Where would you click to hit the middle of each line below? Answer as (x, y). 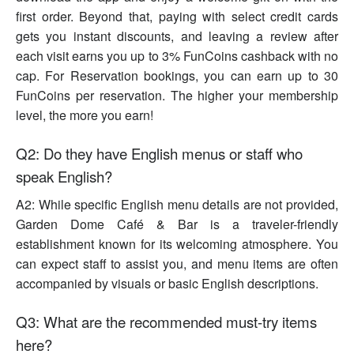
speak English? (64, 177)
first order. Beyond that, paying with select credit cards (177, 17)
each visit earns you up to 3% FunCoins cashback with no (177, 56)
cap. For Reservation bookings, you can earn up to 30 (177, 76)
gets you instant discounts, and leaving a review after (177, 36)
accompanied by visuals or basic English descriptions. (167, 284)
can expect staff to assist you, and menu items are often (177, 264)
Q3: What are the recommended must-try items (166, 322)
